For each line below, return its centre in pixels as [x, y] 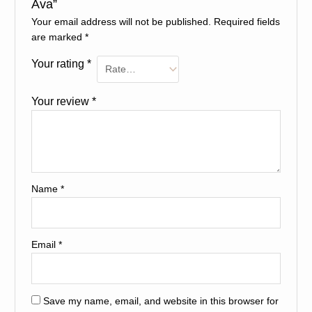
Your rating [59, 64]
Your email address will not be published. [121, 22]
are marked [58, 38]
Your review [61, 101]
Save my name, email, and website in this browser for [161, 301]
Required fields [247, 22]
